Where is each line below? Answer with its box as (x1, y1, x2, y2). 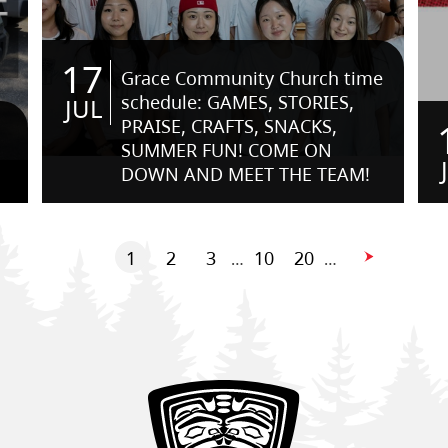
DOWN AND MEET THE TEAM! (121, 162, 371, 186)
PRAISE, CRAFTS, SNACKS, (121, 114, 338, 138)
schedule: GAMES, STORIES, (121, 90, 355, 114)
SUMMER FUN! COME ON (121, 138, 333, 162)
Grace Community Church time (121, 66, 384, 90)
